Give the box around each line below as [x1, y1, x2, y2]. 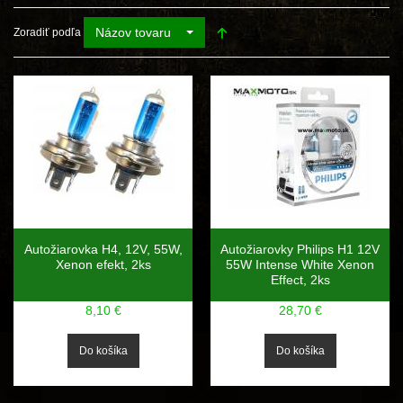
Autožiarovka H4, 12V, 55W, [23, 242, 183, 256]
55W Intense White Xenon [226, 257, 374, 272]
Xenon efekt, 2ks [55, 257, 151, 272]
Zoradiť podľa [13, 26, 81, 39]
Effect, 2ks [270, 273, 330, 287]
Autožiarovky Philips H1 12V [220, 242, 380, 256]
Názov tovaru [95, 25, 171, 40]
